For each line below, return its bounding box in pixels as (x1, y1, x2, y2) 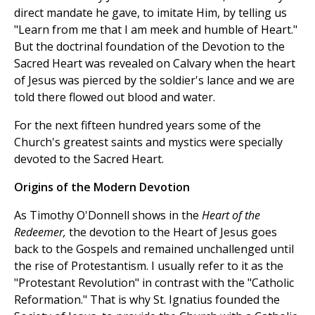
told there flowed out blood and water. (14, 89, 215, 105)
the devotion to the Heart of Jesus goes (69, 224, 277, 240)
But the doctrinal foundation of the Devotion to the (14, 39, 285, 55)
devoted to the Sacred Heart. (14, 151, 164, 167)
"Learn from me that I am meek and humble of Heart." (14, 22, 297, 38)
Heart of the (202, 207, 260, 224)
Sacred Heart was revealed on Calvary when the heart (14, 56, 295, 72)
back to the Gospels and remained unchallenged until (14, 241, 294, 257)
